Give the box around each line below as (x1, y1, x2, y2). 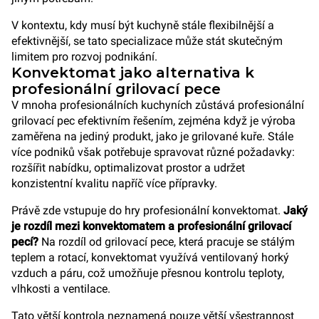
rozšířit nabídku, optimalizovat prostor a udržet (11, 161, 245, 174)
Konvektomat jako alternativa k (11, 64, 254, 81)
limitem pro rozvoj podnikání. (11, 50, 157, 63)
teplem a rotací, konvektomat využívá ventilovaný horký (11, 251, 289, 264)
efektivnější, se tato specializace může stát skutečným (11, 34, 283, 48)
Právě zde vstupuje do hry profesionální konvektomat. (11, 204, 283, 217)
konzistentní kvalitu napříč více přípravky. (11, 177, 217, 190)
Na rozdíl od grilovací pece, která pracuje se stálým (38, 235, 295, 249)
